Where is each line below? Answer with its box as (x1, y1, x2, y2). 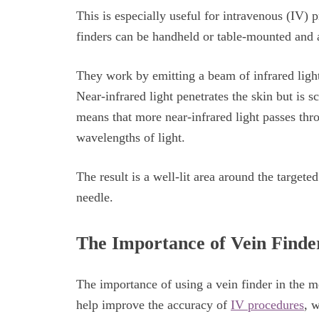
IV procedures (231, 297, 304, 312)
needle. (76, 190, 117, 205)
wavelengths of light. (76, 130, 185, 145)
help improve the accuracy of (76, 297, 231, 312)
